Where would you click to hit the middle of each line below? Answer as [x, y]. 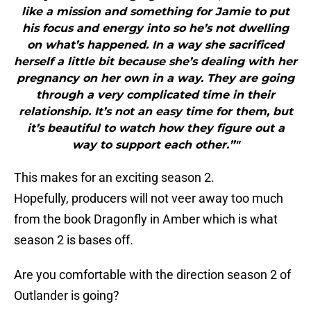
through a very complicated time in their [155, 95]
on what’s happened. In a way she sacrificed [155, 45]
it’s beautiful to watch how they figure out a [155, 128]
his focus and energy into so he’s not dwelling [155, 28]
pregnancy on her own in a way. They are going [155, 78]
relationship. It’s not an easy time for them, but [155, 112]
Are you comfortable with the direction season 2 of [152, 275]
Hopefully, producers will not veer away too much [149, 199]
